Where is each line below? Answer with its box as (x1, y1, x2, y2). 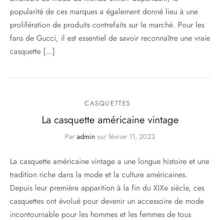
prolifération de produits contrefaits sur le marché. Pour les (10, 19, 204, 31)
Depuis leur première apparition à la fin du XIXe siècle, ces (10, 182, 204, 194)
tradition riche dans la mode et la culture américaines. (10, 169, 188, 181)
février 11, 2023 (109, 132, 155, 142)
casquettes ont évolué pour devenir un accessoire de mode (10, 195, 204, 207)
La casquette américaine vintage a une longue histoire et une (10, 156, 209, 167)
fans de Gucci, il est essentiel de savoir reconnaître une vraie (10, 32, 210, 44)
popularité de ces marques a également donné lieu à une (10, 6, 198, 18)
